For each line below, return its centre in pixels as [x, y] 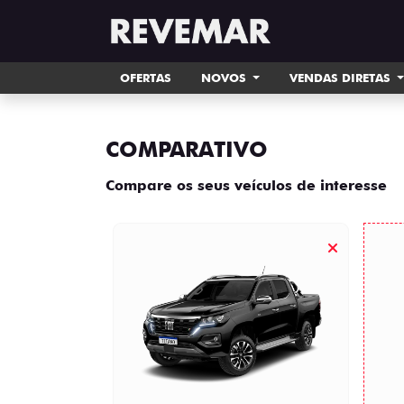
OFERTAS [146, 78]
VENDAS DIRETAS [341, 78]
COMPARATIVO [187, 149]
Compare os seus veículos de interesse [246, 185]
